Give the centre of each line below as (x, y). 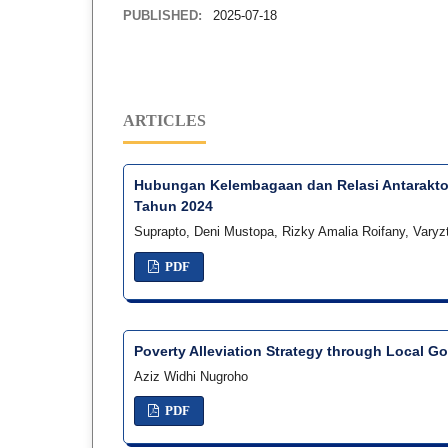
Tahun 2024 (173, 205)
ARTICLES (164, 120)
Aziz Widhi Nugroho (191, 376)
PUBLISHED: (164, 15)
